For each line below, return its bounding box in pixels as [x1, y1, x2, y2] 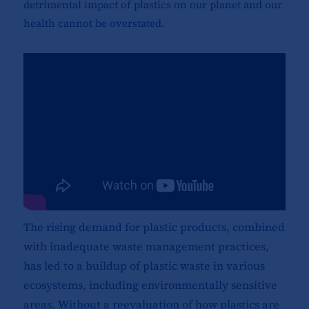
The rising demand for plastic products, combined [23, 219, 285, 235]
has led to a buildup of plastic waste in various [23, 258, 265, 274]
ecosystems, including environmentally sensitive [23, 277, 277, 293]
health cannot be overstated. [23, 16, 165, 31]
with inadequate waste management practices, [23, 239, 269, 255]
